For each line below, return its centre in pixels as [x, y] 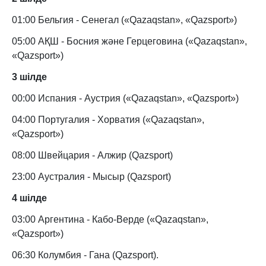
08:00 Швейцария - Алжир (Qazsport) [92, 156]
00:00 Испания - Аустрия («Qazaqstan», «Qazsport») [125, 99]
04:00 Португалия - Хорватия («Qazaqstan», [108, 120]
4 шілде [29, 198]
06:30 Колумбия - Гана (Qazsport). [85, 255]
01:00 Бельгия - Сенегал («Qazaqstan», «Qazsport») [124, 20]
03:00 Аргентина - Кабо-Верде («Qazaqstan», [110, 220]
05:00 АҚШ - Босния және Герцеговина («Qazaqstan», [129, 42]
